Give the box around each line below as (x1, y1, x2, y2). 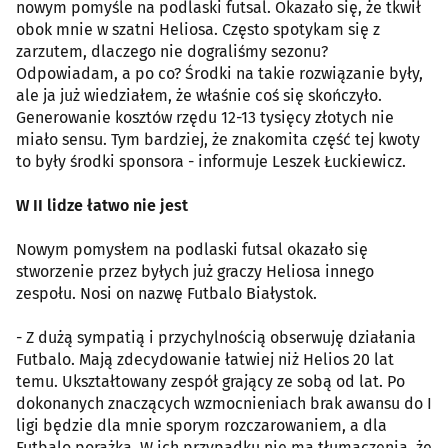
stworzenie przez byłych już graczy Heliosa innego (16, 261, 374, 281)
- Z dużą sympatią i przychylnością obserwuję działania (16, 327, 416, 347)
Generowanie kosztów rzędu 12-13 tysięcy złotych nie (16, 107, 394, 127)
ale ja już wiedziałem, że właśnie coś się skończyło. (16, 85, 382, 105)
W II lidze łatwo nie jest (16, 195, 188, 215)
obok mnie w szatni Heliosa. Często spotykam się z (16, 19, 380, 39)
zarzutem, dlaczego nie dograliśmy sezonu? (16, 41, 328, 61)
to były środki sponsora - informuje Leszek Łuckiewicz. (16, 151, 406, 171)
